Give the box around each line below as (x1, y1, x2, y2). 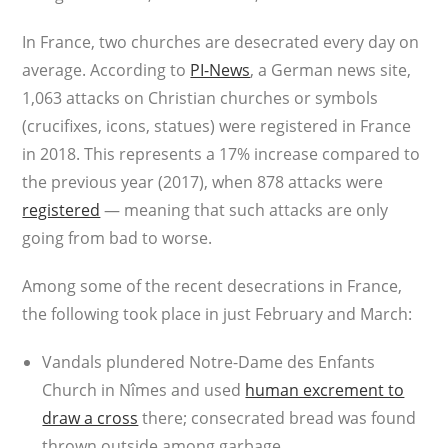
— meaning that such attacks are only (100, 199, 389, 221)
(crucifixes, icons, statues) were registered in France (22, 115, 412, 137)
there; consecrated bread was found (138, 407, 417, 429)
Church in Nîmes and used (42, 379, 246, 401)
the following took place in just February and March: (22, 303, 413, 325)
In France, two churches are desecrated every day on (22, 31, 420, 53)
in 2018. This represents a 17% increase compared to (22, 143, 421, 165)
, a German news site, (250, 59, 412, 81)
